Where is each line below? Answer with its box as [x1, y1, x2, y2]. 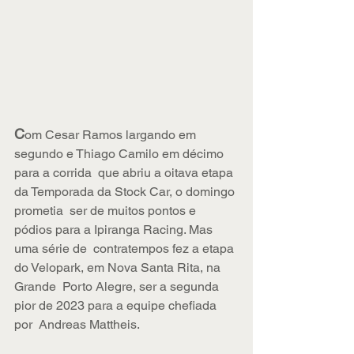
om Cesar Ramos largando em [24, 127, 199, 143]
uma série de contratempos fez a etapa [14, 241, 237, 257]
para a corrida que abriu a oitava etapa [14, 165, 236, 181]
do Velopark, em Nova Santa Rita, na [14, 260, 224, 276]
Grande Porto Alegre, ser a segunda [14, 279, 222, 295]
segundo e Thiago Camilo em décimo [14, 146, 227, 162]
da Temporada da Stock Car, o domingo [14, 184, 238, 200]
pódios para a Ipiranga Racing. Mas [14, 222, 216, 238]
